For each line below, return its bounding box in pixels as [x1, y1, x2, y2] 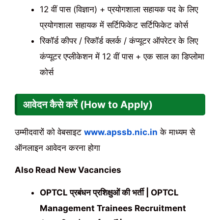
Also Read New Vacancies [15, 165, 121, 175]
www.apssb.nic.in [84, 127, 158, 137]
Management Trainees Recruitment [40, 203, 186, 213]
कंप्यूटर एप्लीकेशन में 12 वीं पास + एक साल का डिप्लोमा [40, 51, 204, 61]
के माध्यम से [160, 127, 195, 137]
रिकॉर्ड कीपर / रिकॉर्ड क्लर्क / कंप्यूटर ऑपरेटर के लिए [40, 35, 198, 46]
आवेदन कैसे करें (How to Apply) [23, 98, 153, 110]
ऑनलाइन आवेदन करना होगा [15, 142, 100, 153]
